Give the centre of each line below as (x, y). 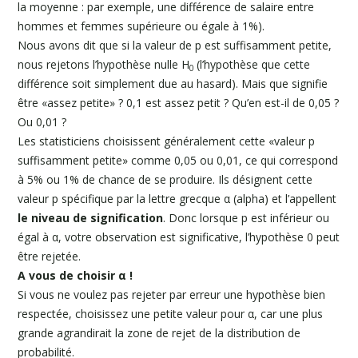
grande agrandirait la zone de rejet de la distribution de (159, 333)
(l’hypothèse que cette (254, 64)
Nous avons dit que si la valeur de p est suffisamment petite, (175, 45)
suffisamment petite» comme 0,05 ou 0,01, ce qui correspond (178, 160)
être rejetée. (50, 256)
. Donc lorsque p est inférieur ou (247, 218)
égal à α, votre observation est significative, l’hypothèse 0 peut (179, 237)
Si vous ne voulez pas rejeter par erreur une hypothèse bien (172, 294)
